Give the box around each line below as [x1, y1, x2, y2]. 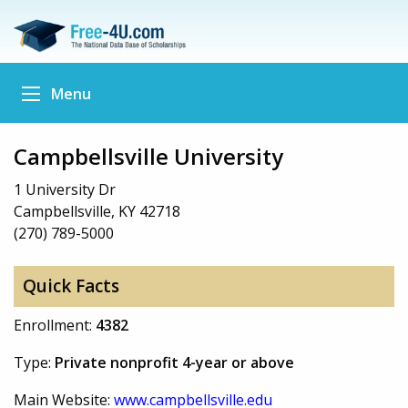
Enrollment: [14, 314, 96, 335]
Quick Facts [22, 274, 119, 299]
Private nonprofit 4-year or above [55, 352, 294, 372]
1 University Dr [14, 178, 116, 199]
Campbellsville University [14, 140, 283, 171]
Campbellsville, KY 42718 [14, 200, 180, 221]
